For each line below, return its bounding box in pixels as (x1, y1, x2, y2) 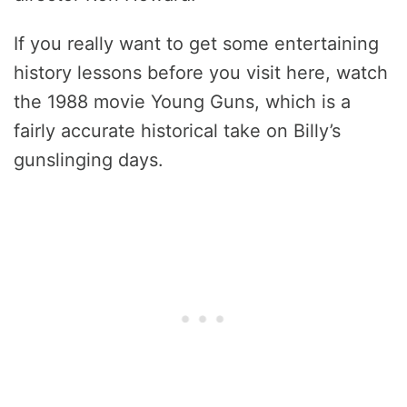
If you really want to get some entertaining (14, 33, 379, 55)
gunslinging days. (14, 149, 164, 172)
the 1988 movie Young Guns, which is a (14, 91, 351, 114)
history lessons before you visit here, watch (14, 62, 388, 84)
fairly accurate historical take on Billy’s (14, 120, 341, 143)
